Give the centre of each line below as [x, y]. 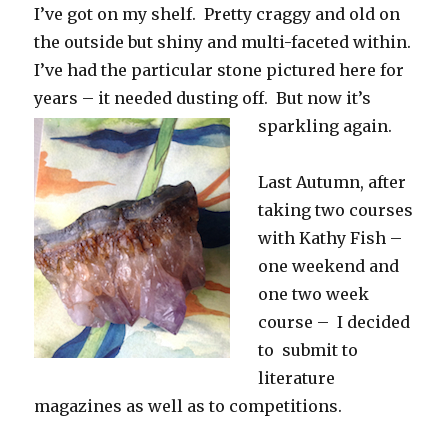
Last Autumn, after [332, 182]
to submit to [308, 350]
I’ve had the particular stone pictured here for [219, 70]
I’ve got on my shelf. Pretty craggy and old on [217, 14]
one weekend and [329, 266]
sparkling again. [325, 126]
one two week [314, 294]
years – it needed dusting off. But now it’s [203, 98]
